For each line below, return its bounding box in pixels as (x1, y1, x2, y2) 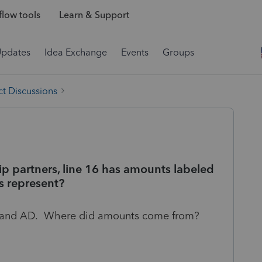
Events (121, 47, 149, 58)
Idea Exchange (44, 47, 107, 58)
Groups (163, 47, 194, 58)
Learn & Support (58, 9, 129, 21)
